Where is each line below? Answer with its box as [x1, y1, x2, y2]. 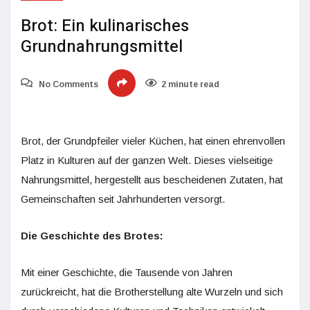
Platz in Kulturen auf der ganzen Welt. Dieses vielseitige [21, 154, 273, 166]
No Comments [37, 80, 98, 89]
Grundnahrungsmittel [21, 35, 183, 59]
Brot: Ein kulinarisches [21, 14, 189, 38]
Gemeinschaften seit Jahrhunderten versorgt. [21, 193, 225, 205]
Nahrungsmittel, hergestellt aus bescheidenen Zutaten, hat [21, 174, 283, 185]
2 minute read [161, 80, 219, 89]
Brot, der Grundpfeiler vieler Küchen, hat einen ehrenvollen [21, 135, 285, 147]
